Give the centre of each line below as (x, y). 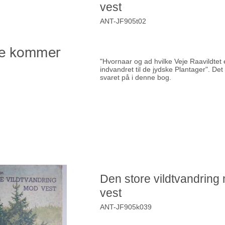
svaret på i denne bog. (136, 78)
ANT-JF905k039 (126, 207)
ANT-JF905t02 (123, 21)
